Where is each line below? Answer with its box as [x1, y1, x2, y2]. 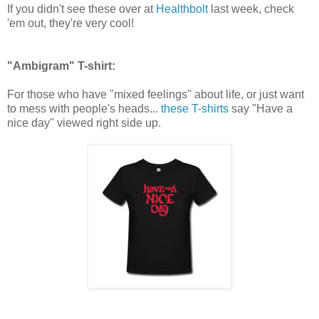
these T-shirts [161, 102, 229, 115]
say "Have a [229, 102, 293, 115]
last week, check [208, 2, 294, 15]
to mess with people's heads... [7, 102, 161, 115]
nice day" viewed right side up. [7, 116, 161, 129]
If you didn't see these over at [7, 2, 156, 15]
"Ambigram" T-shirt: [7, 59, 115, 72]
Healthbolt [156, 2, 208, 15]
